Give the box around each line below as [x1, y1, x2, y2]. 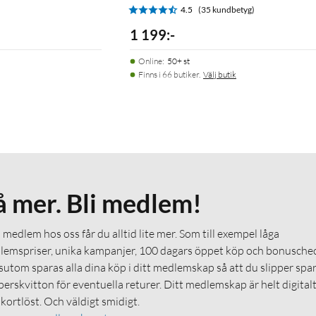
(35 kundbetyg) [198, 4, 255, 15]
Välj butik [203, 68, 236, 80]
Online [138, 55, 162, 66]
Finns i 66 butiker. [138, 68, 200, 80]
